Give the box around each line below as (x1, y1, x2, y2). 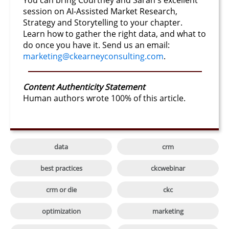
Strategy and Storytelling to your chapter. (23, 17, 182, 29)
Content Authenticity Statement (23, 81, 145, 93)
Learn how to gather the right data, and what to (23, 28, 206, 40)
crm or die (45, 185, 77, 194)
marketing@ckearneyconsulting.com (23, 51, 164, 62)
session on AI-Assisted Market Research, (23, 6, 177, 17)
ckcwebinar (151, 163, 185, 173)
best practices (40, 163, 82, 173)
